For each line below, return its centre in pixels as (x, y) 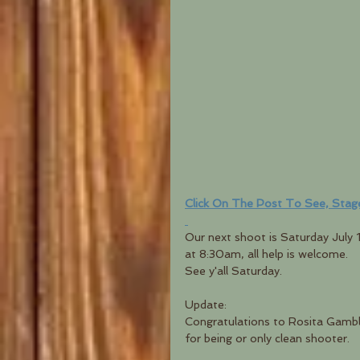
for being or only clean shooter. (270, 339)
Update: (206, 305)
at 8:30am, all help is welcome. (270, 254)
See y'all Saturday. (233, 271)
